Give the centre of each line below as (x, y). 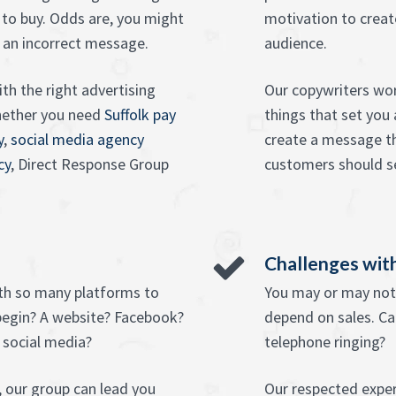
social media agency (77, 139)
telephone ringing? (325, 342)
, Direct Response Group (90, 164)
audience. (296, 43)
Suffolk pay (140, 114)
